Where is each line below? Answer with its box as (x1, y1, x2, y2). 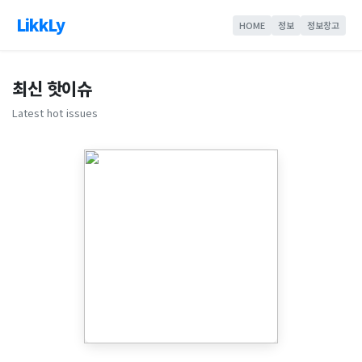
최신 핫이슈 (12, 76, 91, 100)
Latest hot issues (12, 105, 98, 120)
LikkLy (16, 13, 65, 36)
